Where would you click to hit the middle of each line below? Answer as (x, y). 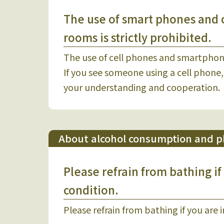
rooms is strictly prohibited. (137, 37)
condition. (91, 189)
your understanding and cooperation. (142, 87)
